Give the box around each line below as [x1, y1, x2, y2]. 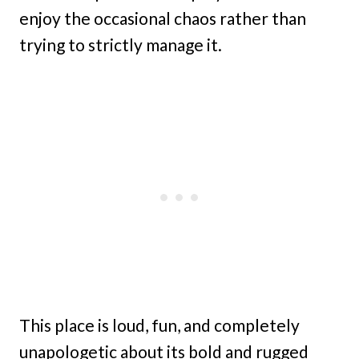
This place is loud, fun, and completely [19, 314, 300, 335]
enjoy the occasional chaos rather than [19, 7, 306, 28]
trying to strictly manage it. [19, 34, 222, 54]
